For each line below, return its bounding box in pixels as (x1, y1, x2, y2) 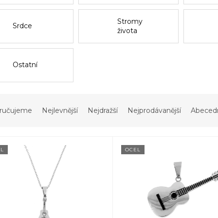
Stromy (117, 17, 143, 26)
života (117, 26, 138, 35)
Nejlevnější (42, 106, 78, 115)
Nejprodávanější (127, 106, 181, 115)
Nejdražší (88, 106, 118, 115)
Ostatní (12, 60, 37, 70)
